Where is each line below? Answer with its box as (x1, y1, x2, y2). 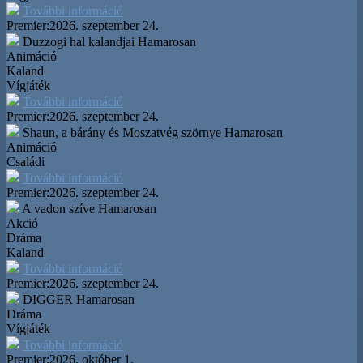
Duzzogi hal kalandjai (23, 34, 135, 49)
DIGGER (23, 292, 73, 306)
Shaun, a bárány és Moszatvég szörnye (23, 125, 221, 139)
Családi (6, 154, 45, 169)
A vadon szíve (22, 201, 95, 216)
